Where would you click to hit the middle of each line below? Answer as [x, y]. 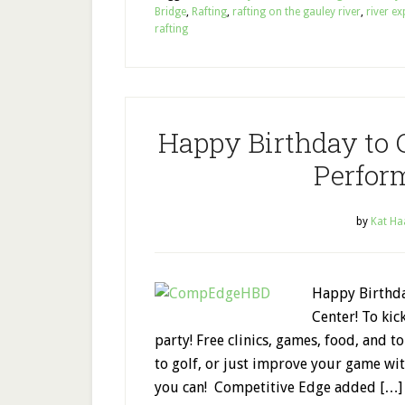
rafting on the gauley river [297, 12]
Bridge [170, 12]
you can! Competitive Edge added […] [278, 387]
